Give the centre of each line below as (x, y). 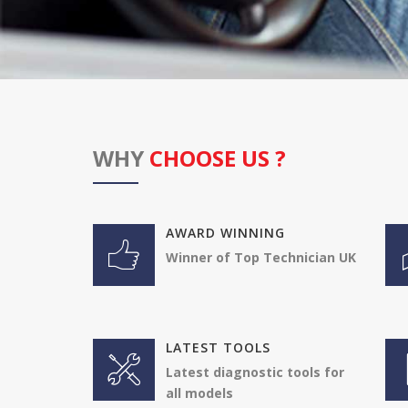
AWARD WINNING (225, 233)
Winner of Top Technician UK (261, 258)
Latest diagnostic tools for (255, 372)
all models (199, 393)
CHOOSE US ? (218, 158)
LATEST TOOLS (218, 348)
